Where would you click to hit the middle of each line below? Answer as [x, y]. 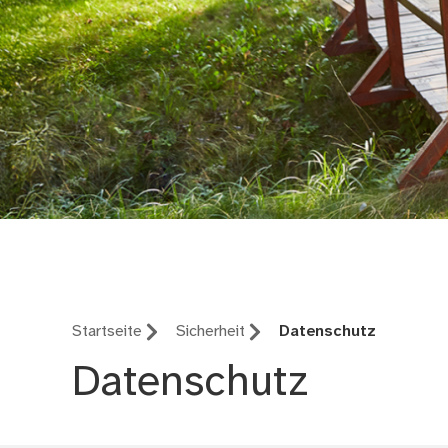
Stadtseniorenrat [214, 261]
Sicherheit [211, 332]
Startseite [107, 332]
